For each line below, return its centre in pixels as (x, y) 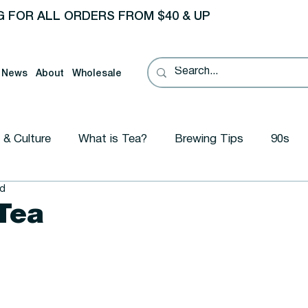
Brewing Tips (209, 140)
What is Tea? (112, 140)
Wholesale (97, 74)
